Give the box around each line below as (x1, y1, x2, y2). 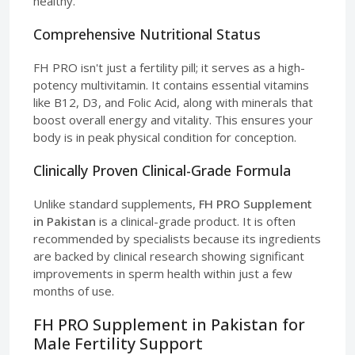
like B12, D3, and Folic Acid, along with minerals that (33, 94, 313, 110)
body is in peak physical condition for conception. (33, 128, 296, 145)
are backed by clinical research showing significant (33, 247, 304, 264)
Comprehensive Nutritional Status (33, 24, 261, 44)
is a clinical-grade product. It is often (96, 212, 296, 229)
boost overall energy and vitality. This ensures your (33, 111, 313, 128)
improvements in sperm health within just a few (33, 265, 292, 281)
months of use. (33, 282, 114, 299)
